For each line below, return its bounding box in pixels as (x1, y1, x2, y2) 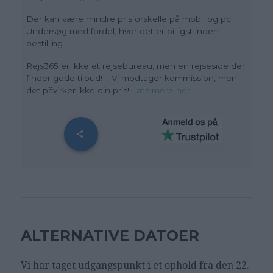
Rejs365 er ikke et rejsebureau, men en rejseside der (26, 61, 246, 71)
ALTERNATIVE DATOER (20, 226, 199, 244)
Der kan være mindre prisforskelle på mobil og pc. (26, 14, 233, 24)
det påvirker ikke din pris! (26, 85, 132, 96)
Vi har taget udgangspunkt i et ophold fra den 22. (20, 259, 249, 271)
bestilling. (26, 38, 65, 49)
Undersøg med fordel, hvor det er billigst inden (26, 26, 219, 37)
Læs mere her (132, 85, 191, 96)
